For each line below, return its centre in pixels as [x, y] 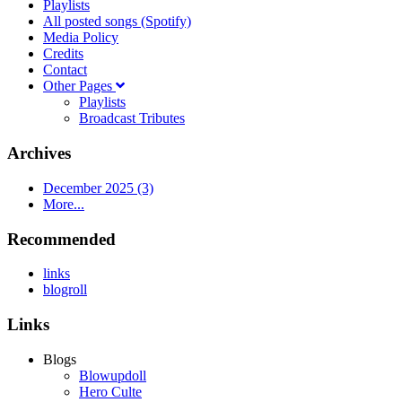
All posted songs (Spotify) [117, 22]
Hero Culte [110, 391]
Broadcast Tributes [132, 118]
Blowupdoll [113, 375]
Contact [65, 70]
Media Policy [81, 38]
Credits [63, 54]
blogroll [65, 290]
